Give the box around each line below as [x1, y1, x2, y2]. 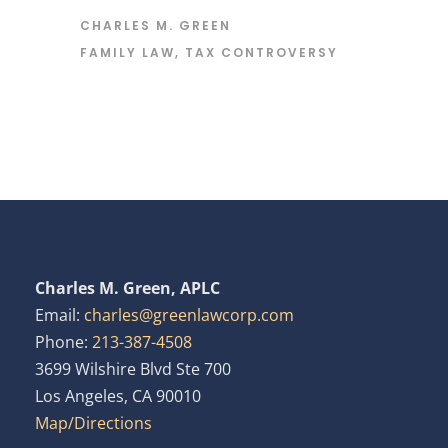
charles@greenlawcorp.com [84, 303, 294, 326]
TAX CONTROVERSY [185, 43, 338, 61]
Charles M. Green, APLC [35, 276, 220, 299]
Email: [35, 303, 84, 326]
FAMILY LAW [80, 43, 175, 61]
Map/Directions [35, 411, 152, 434]
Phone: [35, 330, 92, 353]
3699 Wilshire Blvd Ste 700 [35, 357, 231, 380]
